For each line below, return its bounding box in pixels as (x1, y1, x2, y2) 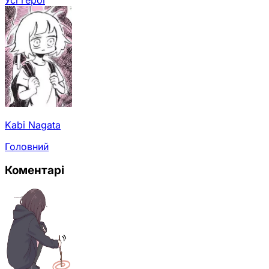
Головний (5, 140, 49, 153)
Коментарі (5, 163, 64, 178)
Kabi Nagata (5, 118, 61, 131)
